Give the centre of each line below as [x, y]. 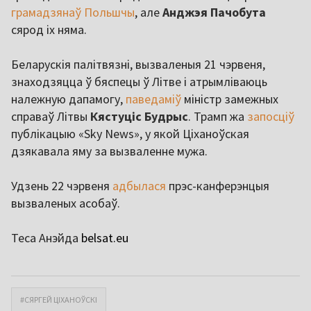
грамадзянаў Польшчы [73, 12]
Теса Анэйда [45, 238]
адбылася [139, 186]
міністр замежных [230, 99]
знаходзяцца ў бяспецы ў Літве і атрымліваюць [139, 82]
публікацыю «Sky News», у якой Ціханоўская [130, 134]
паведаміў [152, 99]
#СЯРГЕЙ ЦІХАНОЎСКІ [59, 300]
